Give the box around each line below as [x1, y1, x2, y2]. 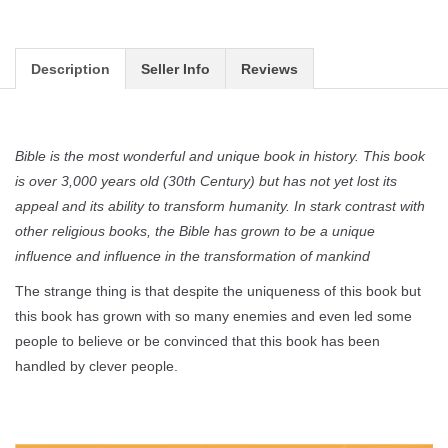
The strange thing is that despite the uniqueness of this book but [15, 282, 421, 299]
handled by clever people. [15, 357, 178, 374]
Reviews [241, 60, 298, 77]
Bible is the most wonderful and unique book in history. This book [15, 147, 425, 164]
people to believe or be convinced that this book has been [15, 332, 380, 349]
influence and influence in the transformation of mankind [15, 247, 370, 264]
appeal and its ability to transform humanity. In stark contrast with [15, 197, 425, 214]
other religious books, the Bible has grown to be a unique [15, 222, 375, 239]
